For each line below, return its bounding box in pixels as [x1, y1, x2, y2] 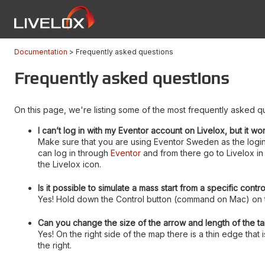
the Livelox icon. [38, 159, 101, 169]
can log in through [38, 148, 111, 158]
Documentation [14, 47, 67, 56]
